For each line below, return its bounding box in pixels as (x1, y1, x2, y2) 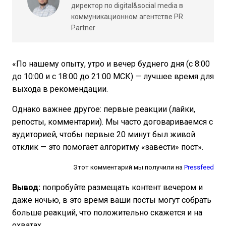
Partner (71, 24, 95, 32)
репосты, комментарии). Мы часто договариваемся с (12, 117, 213, 127)
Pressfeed (184, 163, 214, 172)
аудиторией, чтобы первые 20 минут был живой (12, 130, 195, 140)
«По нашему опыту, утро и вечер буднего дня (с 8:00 (12, 59, 210, 69)
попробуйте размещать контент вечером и (42, 183, 203, 193)
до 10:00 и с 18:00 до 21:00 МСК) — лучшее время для (12, 72, 214, 82)
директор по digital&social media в (71, 2, 183, 10)
